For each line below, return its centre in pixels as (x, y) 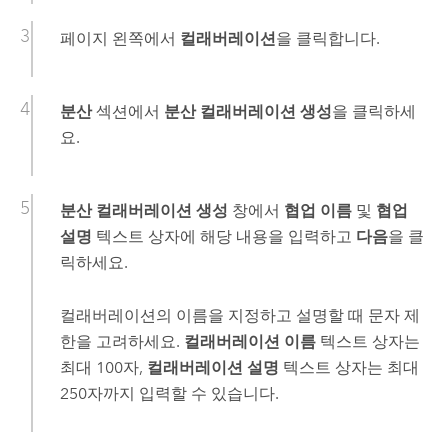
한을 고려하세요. (121, 341)
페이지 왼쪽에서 (119, 39)
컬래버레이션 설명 (212, 367)
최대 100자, (103, 367)
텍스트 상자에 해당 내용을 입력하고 (223, 237)
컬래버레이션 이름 (249, 341)
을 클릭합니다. (327, 39)
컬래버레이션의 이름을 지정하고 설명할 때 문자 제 (239, 315)
